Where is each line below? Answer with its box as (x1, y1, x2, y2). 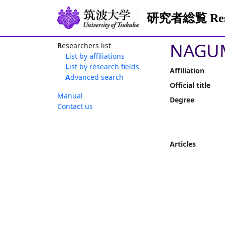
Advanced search (70, 72, 124, 82)
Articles (170, 139, 196, 149)
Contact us (57, 101, 93, 111)
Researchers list (62, 41, 111, 50)
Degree (170, 95, 194, 104)
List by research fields (69, 62, 139, 71)
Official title (170, 80, 210, 90)
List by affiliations (69, 51, 125, 61)
